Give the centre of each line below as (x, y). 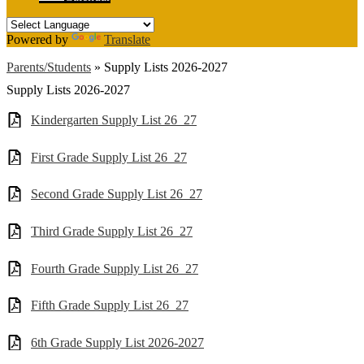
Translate (127, 40)
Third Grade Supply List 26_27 (112, 231)
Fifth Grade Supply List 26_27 (110, 305)
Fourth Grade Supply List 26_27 (115, 268)
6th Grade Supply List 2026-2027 (117, 342)
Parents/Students (49, 67)
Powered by (39, 40)
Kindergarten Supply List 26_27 (114, 120)
